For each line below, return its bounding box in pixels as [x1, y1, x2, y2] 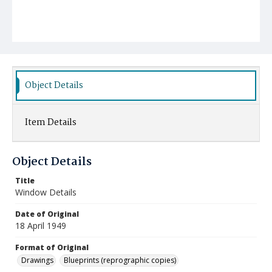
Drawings [21, 255, 53, 265]
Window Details [15, 186, 76, 198]
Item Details [25, 115, 76, 130]
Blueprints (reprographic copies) [64, 255, 176, 265]
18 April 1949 [15, 220, 66, 231]
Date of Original [15, 209, 79, 219]
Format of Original [15, 242, 89, 253]
